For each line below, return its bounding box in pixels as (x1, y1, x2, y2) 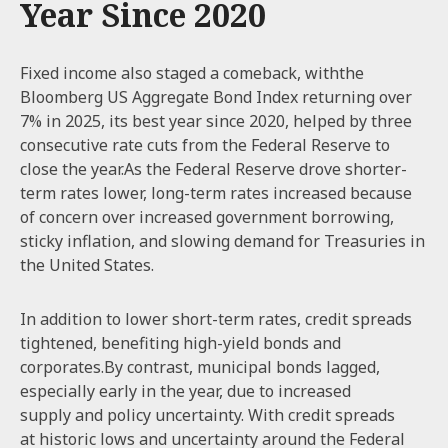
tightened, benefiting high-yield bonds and (20, 331, 341, 354)
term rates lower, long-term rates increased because (20, 181, 412, 204)
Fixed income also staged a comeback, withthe (20, 61, 364, 84)
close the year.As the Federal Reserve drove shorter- (20, 157, 407, 180)
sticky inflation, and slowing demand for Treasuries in (20, 229, 425, 252)
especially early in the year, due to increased (20, 379, 351, 402)
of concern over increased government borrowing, (20, 205, 394, 228)
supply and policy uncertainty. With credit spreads (20, 403, 395, 426)
